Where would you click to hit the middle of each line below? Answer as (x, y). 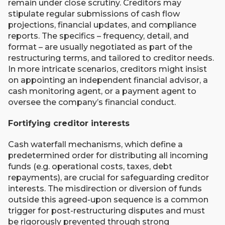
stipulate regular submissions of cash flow (94, 14)
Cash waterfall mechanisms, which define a (95, 144)
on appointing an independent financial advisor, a (108, 80)
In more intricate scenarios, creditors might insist (107, 69)
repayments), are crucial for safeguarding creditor (108, 178)
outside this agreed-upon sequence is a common (108, 200)
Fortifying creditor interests (69, 123)
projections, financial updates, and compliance (102, 25)
